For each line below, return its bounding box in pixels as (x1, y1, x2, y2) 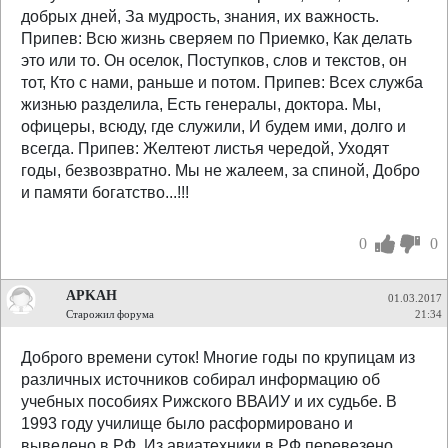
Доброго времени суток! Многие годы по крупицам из (21, 349, 415, 366)
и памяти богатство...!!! (21, 184, 189, 201)
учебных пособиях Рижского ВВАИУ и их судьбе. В (21, 393, 397, 410)
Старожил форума (66, 308, 154, 320)
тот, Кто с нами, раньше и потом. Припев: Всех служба (21, 74, 423, 91)
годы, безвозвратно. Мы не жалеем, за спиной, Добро (21, 162, 420, 179)
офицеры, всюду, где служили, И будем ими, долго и (21, 118, 406, 135)
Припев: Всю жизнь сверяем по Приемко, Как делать (21, 30, 412, 47)
